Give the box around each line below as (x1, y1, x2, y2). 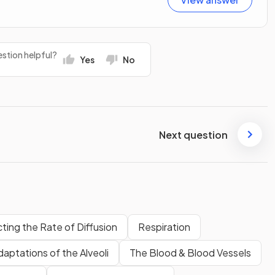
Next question (159, 128, 228, 141)
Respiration (138, 220, 190, 234)
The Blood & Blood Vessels (130, 246, 251, 260)
